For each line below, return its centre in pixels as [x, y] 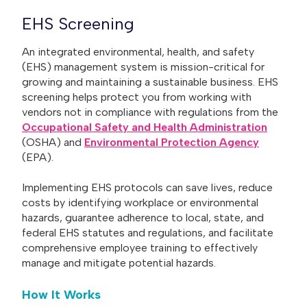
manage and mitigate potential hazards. [119, 263]
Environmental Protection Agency [172, 142]
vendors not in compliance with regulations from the [150, 112]
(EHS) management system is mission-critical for [143, 66]
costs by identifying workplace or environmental [140, 203]
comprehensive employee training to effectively [140, 248]
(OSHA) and [53, 142]
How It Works [61, 294]
